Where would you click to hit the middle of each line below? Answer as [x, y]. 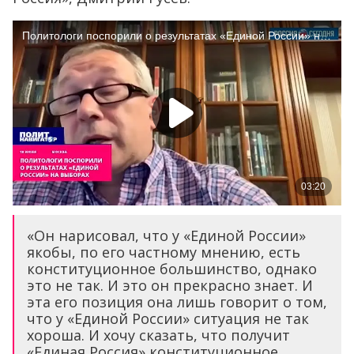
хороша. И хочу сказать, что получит [158, 335]
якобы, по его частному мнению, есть [164, 252]
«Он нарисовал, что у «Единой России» [166, 236]
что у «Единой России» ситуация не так [168, 319]
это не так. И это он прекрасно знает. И [170, 286]
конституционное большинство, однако [172, 269]
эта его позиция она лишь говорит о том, [177, 302]
